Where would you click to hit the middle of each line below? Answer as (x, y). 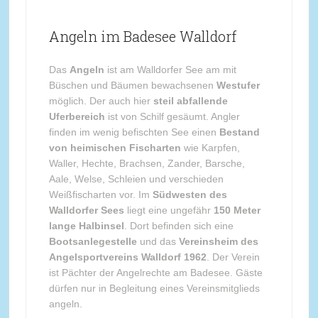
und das (158, 241)
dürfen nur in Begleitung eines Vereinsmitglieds (154, 288)
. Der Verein (233, 257)
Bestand (239, 132)
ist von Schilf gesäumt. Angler (172, 116)
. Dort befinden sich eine (179, 226)
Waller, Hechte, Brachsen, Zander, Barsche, (147, 163)
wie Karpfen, (210, 148)
